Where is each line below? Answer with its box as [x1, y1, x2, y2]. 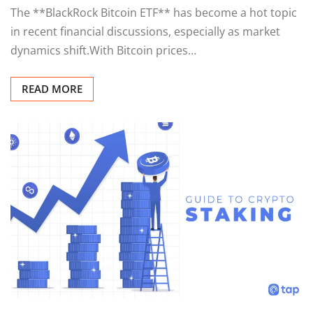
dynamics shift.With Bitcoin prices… [10, 43, 196, 59]
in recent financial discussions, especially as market [10, 24, 280, 40]
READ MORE [22, 82, 82, 96]
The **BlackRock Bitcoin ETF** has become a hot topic [10, 5, 297, 21]
